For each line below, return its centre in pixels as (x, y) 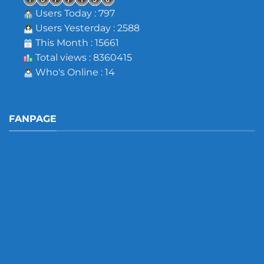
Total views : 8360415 (82, 57)
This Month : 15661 (76, 43)
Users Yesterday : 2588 (86, 28)
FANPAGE (32, 118)
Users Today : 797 (74, 13)
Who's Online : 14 (74, 72)
